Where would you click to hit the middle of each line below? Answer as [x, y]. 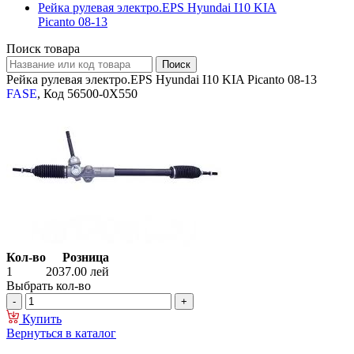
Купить [40, 319]
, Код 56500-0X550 [87, 94]
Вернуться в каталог [61, 333]
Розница [85, 258]
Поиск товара [43, 49]
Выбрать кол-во [49, 286]
